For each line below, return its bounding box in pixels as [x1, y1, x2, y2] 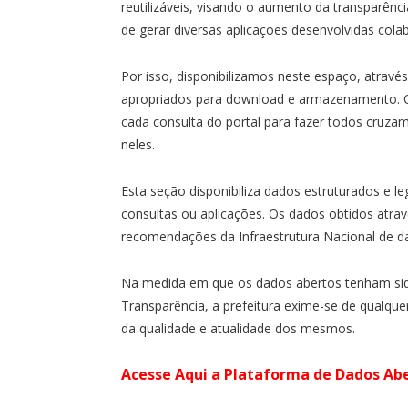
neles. [121, 135, 155, 153]
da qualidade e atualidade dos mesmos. [121, 319, 355, 337]
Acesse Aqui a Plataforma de [121, 363, 335, 384]
